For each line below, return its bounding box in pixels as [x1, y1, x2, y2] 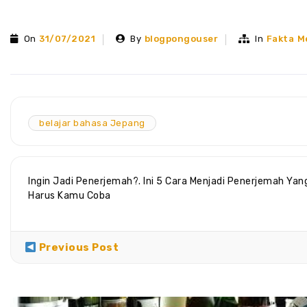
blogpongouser [144, 34, 219, 45]
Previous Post [36, 241, 119, 254]
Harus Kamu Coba [28, 190, 111, 202]
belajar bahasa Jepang [39, 118, 145, 129]
